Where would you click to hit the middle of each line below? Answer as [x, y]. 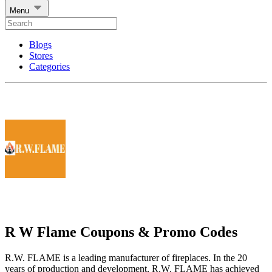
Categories [49, 67]
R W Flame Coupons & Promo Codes [121, 232]
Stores [41, 56]
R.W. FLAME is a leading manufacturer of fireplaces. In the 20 [126, 257]
